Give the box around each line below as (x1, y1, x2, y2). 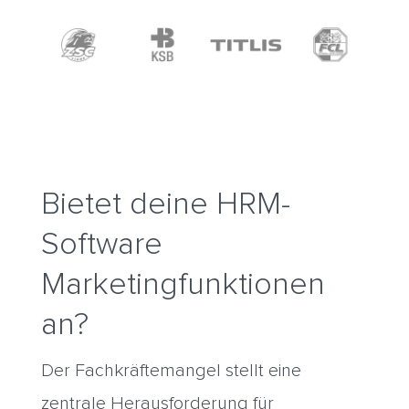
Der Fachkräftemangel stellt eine (40, 361, 301, 380)
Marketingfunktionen (40, 268, 325, 300)
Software (40, 228, 163, 260)
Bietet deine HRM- (40, 188, 290, 220)
